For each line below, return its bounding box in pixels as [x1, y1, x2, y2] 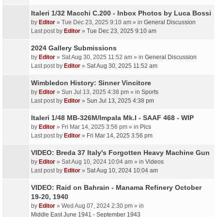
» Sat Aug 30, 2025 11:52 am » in [55, 54, 145, 61]
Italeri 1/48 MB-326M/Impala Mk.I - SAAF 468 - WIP [31, 114, 194, 122]
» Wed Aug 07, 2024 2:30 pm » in [55, 202, 144, 209]
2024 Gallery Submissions [31, 44, 117, 52]
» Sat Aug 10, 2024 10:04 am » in [55, 158, 145, 165]
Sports [141, 89, 158, 95]
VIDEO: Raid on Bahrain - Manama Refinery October [31, 184, 201, 191]
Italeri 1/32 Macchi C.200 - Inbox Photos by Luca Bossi [31, 9, 211, 17]
